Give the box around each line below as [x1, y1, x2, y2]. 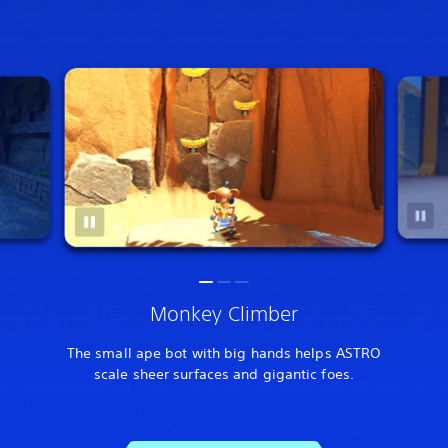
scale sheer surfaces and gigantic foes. [94, 364, 354, 383]
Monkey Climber [149, 301, 299, 325]
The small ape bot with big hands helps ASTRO [66, 343, 382, 362]
